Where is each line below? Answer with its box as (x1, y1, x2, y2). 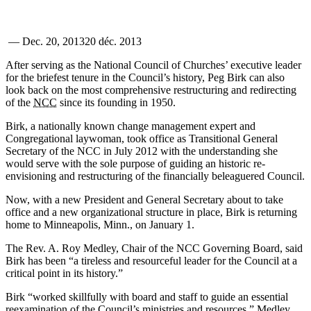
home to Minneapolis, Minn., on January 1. (6, 219, 194, 230)
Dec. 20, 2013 (22, 35, 85, 47)
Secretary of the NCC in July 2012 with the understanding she (6, 145, 278, 157)
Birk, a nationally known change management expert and (6, 120, 255, 132)
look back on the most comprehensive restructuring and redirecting (6, 84, 296, 96)
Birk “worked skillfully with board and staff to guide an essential (6, 291, 288, 303)
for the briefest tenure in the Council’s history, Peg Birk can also (6, 72, 285, 83)
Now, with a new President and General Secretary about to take (6, 194, 283, 205)
